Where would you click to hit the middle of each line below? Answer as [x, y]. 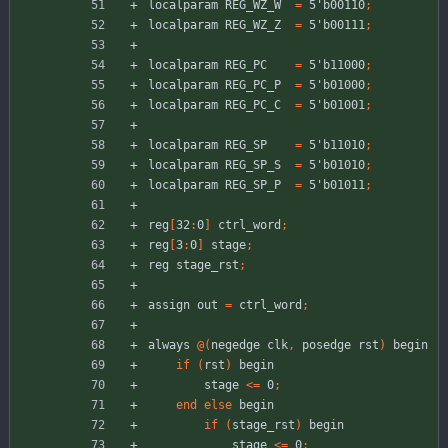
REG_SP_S [253, 165]
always [169, 345]
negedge [235, 345]
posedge [326, 345]
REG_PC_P [253, 85]
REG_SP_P [253, 185]
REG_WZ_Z [253, 25]
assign [169, 305]
